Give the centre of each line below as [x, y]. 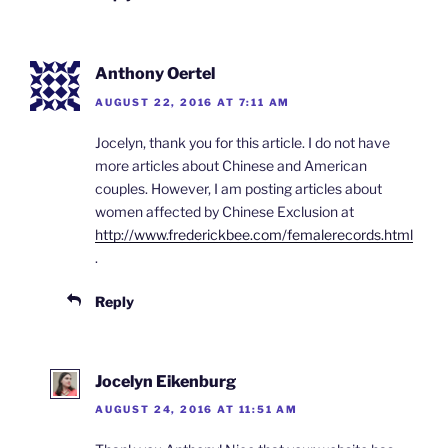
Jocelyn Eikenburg [165, 381]
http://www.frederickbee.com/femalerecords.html [254, 234]
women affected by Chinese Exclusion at [224, 211]
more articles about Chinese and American [231, 165]
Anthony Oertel [155, 74]
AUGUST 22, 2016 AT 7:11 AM [193, 101]
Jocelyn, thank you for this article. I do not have [242, 142]
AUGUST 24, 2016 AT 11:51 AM [197, 409]
